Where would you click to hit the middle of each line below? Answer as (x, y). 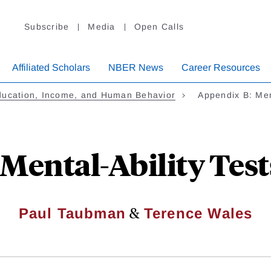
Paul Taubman (72, 214)
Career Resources (221, 68)
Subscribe (47, 27)
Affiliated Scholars (51, 68)
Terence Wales (198, 214)
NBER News (136, 68)
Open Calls (159, 27)
